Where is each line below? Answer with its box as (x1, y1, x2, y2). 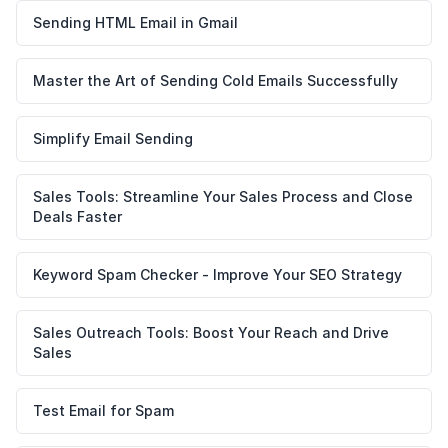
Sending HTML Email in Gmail (33, 14, 238, 31)
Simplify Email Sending (33, 130, 193, 147)
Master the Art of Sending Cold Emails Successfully (33, 72, 398, 89)
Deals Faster (33, 208, 122, 225)
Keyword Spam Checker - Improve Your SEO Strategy (33, 266, 402, 283)
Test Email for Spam (33, 402, 174, 419)
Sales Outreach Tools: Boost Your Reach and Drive (33, 324, 389, 341)
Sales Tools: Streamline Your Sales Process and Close (33, 188, 413, 205)
